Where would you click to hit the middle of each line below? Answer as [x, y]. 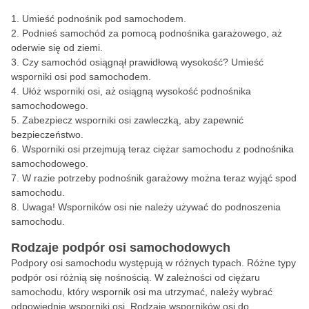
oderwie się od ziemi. [57, 48]
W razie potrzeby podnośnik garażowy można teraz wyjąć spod [159, 178]
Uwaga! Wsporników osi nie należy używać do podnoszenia [151, 207]
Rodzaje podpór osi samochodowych [121, 248]
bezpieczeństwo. [47, 134]
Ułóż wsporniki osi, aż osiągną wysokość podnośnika [137, 91]
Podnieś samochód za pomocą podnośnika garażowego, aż [152, 33]
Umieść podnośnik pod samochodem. [104, 19]
